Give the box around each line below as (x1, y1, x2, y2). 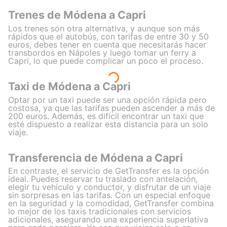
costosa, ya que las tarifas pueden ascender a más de (8, 102, 215, 113)
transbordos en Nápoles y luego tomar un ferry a (8, 47, 196, 58)
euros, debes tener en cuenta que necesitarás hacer (8, 39, 206, 50)
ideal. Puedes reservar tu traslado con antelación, (8, 174, 198, 184)
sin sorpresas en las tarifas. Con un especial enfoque (8, 190, 210, 201)
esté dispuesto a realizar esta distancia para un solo (8, 119, 208, 129)
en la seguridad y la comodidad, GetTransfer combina (8, 198, 214, 209)
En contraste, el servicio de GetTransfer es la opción (8, 166, 209, 176)
